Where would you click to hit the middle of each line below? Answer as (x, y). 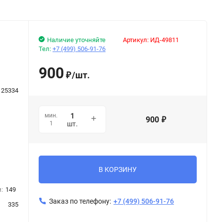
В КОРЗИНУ (118, 169)
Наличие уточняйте (77, 40)
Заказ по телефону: (80, 201)
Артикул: (136, 40)
